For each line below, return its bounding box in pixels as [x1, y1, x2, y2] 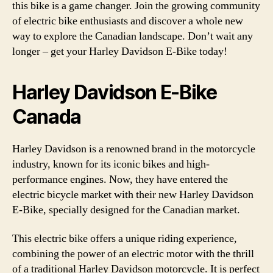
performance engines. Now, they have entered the [12, 172, 228, 186]
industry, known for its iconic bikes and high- [12, 157, 210, 171]
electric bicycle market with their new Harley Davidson [12, 187, 253, 202]
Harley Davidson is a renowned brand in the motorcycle [12, 141, 255, 156]
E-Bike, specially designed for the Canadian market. [12, 202, 240, 217]
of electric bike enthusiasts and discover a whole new [12, 13, 243, 28]
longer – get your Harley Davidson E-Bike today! [12, 44, 227, 58]
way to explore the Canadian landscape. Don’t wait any [12, 29, 253, 43]
